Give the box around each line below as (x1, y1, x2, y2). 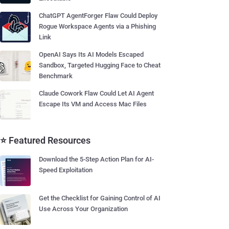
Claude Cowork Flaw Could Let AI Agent (39, 89, 154, 97)
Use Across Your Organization (39, 205, 128, 213)
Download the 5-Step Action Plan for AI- (39, 155, 154, 163)
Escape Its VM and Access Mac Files (39, 100, 147, 108)
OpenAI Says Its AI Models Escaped (39, 51, 144, 58)
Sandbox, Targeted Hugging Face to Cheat (39, 61, 161, 69)
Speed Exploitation (39, 166, 93, 174)
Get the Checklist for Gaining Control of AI (39, 194, 161, 202)
